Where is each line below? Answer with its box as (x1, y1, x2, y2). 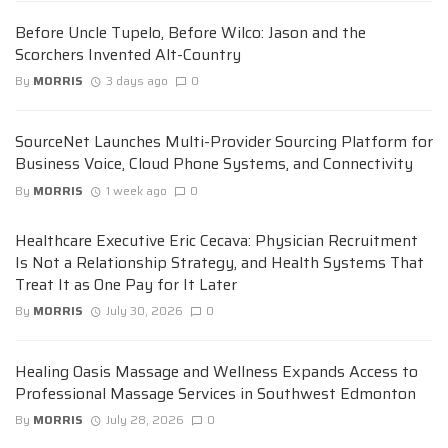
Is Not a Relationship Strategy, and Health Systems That (15, 249, 424, 275)
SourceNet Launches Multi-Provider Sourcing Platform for (15, 129, 433, 155)
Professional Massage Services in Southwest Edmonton (15, 381, 416, 407)
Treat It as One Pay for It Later (15, 271, 237, 297)
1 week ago (105, 180, 167, 200)
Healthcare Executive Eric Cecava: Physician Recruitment (15, 227, 418, 253)
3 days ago (105, 71, 168, 91)
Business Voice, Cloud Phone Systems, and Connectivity (15, 151, 413, 177)
